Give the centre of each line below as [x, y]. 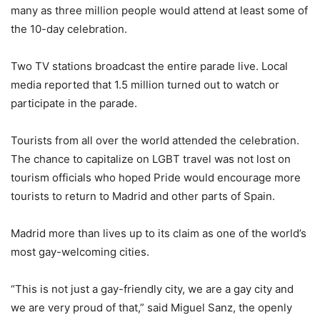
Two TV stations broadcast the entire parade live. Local [149, 66]
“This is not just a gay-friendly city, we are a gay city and [152, 289]
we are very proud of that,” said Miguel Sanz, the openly [151, 307]
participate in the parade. [74, 103]
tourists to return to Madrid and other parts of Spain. [143, 196]
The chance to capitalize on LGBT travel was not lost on [151, 159]
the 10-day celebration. [69, 29]
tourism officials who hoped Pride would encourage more [156, 177]
